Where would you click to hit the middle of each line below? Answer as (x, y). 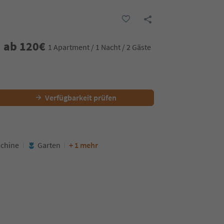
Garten (49, 145)
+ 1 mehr (83, 145)
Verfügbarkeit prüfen (80, 97)
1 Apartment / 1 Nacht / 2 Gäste (99, 47)
